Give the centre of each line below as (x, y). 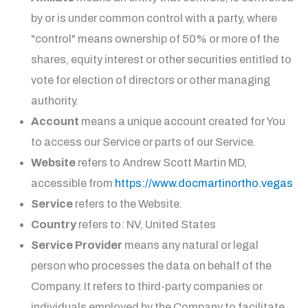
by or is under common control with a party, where (154, 19)
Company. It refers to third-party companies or (146, 287)
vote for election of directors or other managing (150, 80)
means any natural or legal (190, 245)
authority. (54, 101)
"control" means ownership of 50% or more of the (155, 39)
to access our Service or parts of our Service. (143, 142)
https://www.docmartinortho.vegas (203, 184)
